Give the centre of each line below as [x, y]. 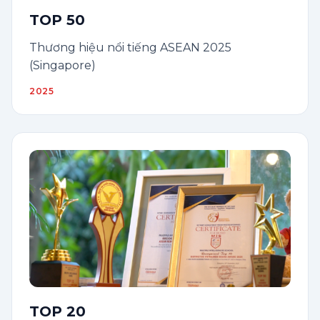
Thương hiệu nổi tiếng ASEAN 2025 [130, 47]
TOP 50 [57, 20]
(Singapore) [62, 65]
